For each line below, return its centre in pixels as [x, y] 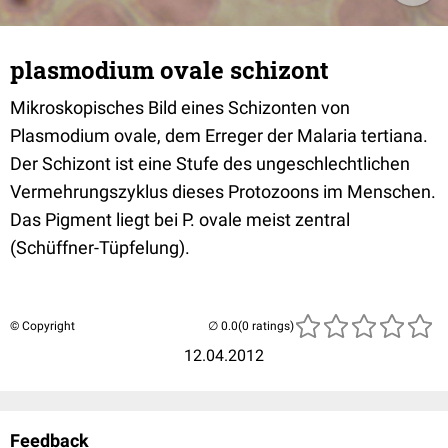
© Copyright [42, 326]
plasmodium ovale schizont [169, 70]
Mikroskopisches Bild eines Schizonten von [180, 107]
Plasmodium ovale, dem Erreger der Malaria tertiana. [219, 135]
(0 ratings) [266, 326]
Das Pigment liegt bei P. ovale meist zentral [180, 219]
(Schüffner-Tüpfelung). [100, 247]
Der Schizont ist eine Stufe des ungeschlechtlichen [210, 163]
